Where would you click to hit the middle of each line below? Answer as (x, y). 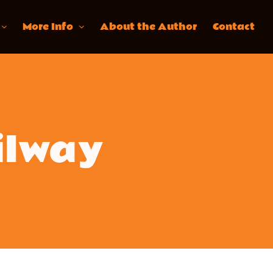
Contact (234, 27)
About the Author (148, 27)
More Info (48, 27)
